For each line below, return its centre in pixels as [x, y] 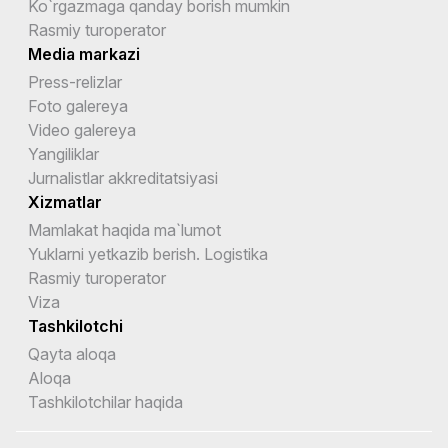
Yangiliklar [63, 153]
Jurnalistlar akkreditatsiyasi [123, 177]
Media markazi [84, 53]
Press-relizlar [75, 81]
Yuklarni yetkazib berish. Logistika [148, 253]
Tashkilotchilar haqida [105, 401]
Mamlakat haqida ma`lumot [124, 229]
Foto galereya [78, 105]
